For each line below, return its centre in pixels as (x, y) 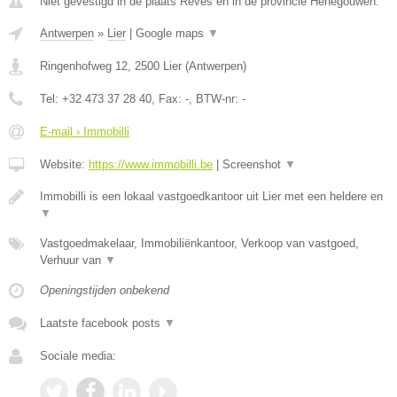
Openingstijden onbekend (105, 291)
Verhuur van (72, 261)
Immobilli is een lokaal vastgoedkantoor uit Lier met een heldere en (211, 197)
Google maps (171, 34)
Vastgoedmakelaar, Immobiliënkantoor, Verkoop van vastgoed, (199, 244)
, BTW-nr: (215, 99)
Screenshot (253, 165)
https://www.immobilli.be (151, 165)
